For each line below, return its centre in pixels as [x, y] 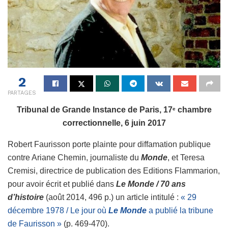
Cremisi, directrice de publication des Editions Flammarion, [114, 170]
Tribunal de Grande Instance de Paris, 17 [94, 109]
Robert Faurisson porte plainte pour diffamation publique [109, 144]
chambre [193, 109]
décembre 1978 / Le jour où [58, 210]
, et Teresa [186, 157]
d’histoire [26, 197]
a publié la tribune [181, 210]
